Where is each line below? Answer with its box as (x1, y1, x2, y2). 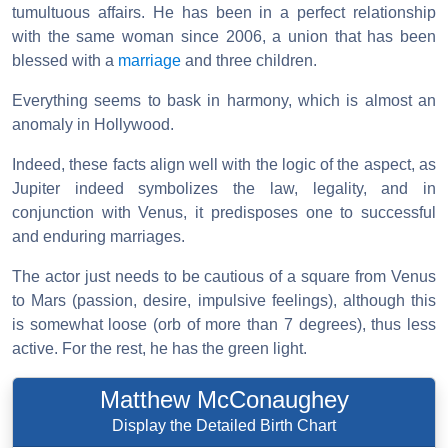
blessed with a (12, 51, 118, 69)
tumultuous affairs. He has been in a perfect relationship (12, 3, 436, 21)
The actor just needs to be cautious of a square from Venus (12, 267, 436, 285)
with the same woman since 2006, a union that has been (12, 27, 436, 45)
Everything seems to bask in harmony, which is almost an (12, 91, 436, 109)
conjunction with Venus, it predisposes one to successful (12, 203, 436, 221)
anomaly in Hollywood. (12, 115, 174, 133)
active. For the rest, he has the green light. (12, 339, 307, 357)
